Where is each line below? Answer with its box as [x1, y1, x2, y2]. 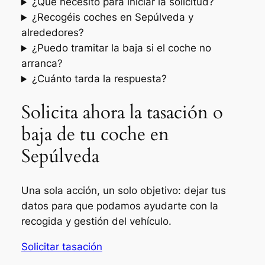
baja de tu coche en [21, 122, 169, 147]
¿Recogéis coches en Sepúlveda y [31, 11, 193, 24]
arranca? [21, 57, 63, 70]
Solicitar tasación [21, 240, 102, 253]
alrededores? [21, 27, 84, 39]
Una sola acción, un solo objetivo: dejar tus [21, 184, 226, 196]
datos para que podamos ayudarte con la [21, 199, 218, 212]
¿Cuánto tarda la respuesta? [31, 73, 167, 85]
